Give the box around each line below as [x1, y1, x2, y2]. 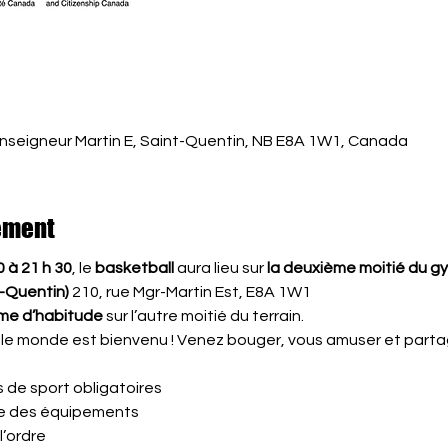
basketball [94, 260, 174, 276]
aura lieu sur [173, 260, 267, 276]
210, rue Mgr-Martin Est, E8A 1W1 [71, 284, 311, 300]
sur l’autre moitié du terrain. [102, 308, 304, 324]
